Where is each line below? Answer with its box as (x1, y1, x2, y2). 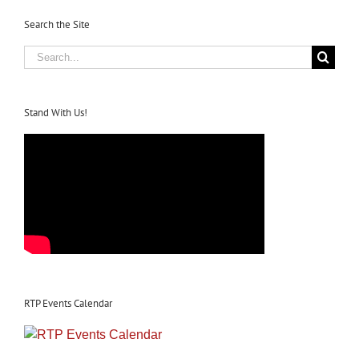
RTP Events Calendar (24, 296, 112, 311)
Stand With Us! (24, 106, 87, 120)
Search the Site (24, 17, 90, 31)
